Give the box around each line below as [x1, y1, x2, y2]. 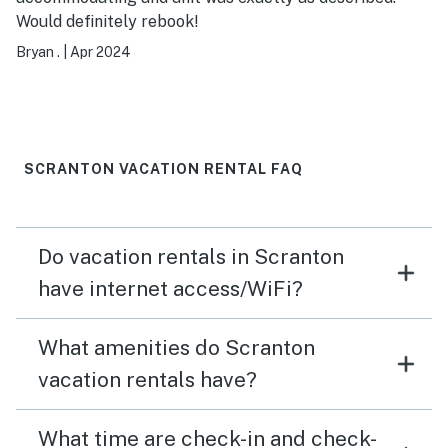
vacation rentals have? [38, 367, 257, 393]
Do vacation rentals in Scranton [38, 244, 344, 270]
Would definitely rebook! [16, 12, 199, 32]
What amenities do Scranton [38, 335, 315, 361]
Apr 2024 [70, 44, 131, 61]
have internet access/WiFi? [38, 276, 303, 302]
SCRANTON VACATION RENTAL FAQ [24, 161, 303, 178]
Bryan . [16, 44, 60, 61]
